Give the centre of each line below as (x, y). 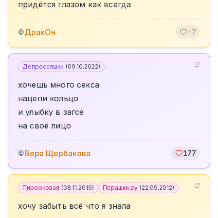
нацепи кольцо (48, 98)
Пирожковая (41, 188)
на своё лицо (45, 126)
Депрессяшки (43, 66)
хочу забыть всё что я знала (74, 206)
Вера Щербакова (57, 153)
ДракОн (40, 32)
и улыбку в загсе (51, 112)
